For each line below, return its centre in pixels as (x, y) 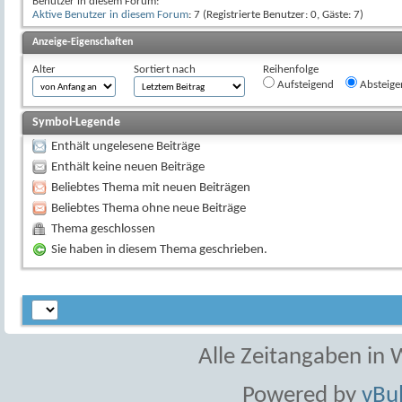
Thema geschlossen (103, 229)
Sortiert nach (165, 70)
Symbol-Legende (76, 122)
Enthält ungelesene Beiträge (126, 147)
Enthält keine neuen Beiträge (128, 167)
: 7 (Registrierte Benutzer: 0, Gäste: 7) (276, 15)
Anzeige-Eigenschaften (83, 42)
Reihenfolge (291, 70)
